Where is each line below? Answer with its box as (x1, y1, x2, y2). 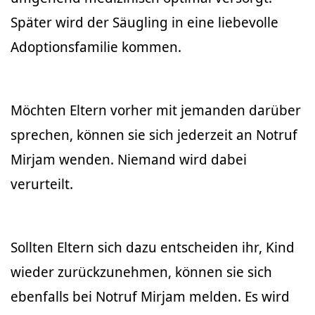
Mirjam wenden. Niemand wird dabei (11, 149, 247, 169)
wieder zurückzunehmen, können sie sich (11, 262, 272, 281)
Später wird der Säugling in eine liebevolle (11, 12, 278, 32)
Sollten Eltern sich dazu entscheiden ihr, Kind (11, 237, 295, 257)
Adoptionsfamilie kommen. (11, 37, 181, 56)
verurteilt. (11, 174, 73, 193)
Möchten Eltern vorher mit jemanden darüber (11, 100, 301, 120)
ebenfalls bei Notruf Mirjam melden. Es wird (11, 286, 290, 306)
